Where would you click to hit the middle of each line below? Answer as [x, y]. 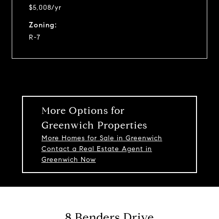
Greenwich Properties [94, 125]
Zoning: [43, 25]
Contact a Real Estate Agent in [97, 149]
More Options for [83, 110]
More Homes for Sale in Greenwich [102, 138]
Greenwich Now [68, 159]
